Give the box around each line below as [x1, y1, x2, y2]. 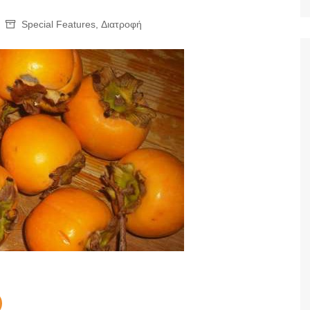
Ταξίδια [175, 8, 207, 20]
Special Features [21, 19, 95, 30]
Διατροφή [101, 19, 142, 30]
